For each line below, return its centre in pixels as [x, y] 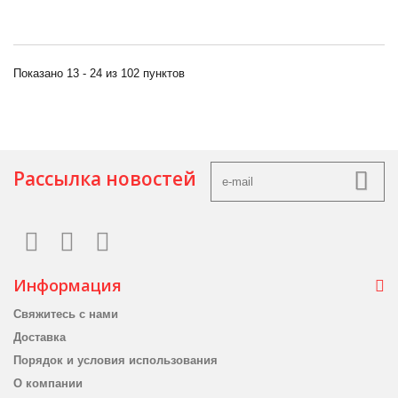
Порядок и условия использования [115, 361]
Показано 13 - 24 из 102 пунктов [99, 74]
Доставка [40, 338]
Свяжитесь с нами [66, 314]
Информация [68, 286]
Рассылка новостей [105, 179]
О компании [48, 384]
